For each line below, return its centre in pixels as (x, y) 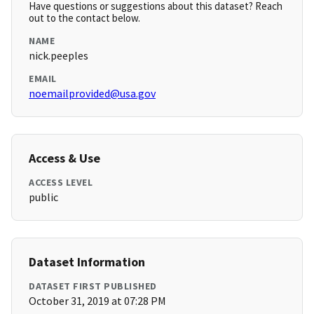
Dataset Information (87, 262)
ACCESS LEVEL (61, 183)
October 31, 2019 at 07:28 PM (97, 301)
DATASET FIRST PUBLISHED (93, 286)
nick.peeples (59, 56)
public (43, 197)
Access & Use (64, 158)
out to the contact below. (84, 18)
